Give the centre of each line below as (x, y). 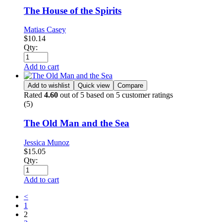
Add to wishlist (49, 86)
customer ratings (146, 95)
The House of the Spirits (73, 10)
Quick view (94, 86)
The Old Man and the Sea (77, 123)
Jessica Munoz (47, 142)
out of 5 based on (87, 95)
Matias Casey (45, 30)
